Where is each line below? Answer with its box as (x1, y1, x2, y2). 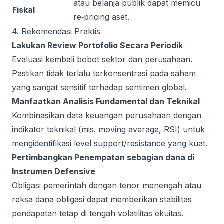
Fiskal (12, 5, 35, 15)
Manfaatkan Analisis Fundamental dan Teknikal (12, 96, 200, 106)
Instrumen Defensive (12, 166, 95, 176)
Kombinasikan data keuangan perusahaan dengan (12, 110, 201, 120)
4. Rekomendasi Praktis (12, 26, 100, 36)
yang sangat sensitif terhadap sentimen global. (12, 82, 187, 92)
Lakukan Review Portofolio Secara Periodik (12, 40, 183, 50)
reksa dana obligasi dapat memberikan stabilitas (12, 194, 192, 204)
